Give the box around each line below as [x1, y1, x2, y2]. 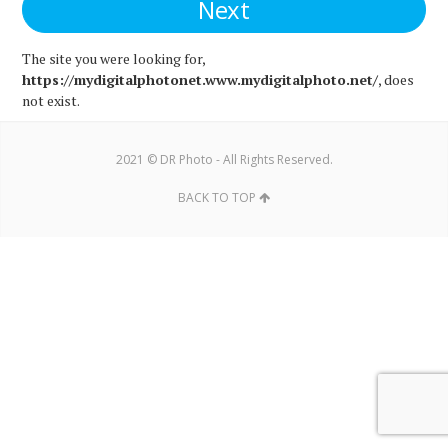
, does [378, 70, 415, 89]
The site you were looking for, [22, 49, 206, 68]
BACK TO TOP [178, 189, 259, 206]
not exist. [22, 91, 81, 110]
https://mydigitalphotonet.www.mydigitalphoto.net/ [22, 70, 379, 89]
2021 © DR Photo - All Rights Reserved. [115, 151, 333, 168]
